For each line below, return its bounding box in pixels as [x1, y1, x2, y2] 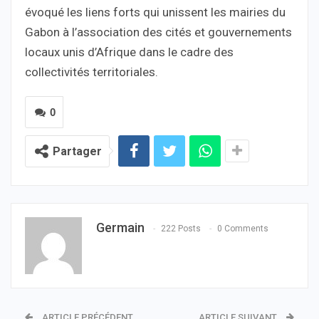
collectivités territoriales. [25, 64, 158, 79]
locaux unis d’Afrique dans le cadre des [25, 44, 234, 59]
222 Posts [161, 223, 201, 234]
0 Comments [217, 223, 268, 234]
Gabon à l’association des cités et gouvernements [25, 24, 292, 39]
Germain [96, 219, 145, 235]
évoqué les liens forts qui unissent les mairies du [25, 4, 286, 19]
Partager [53, 144, 102, 158]
